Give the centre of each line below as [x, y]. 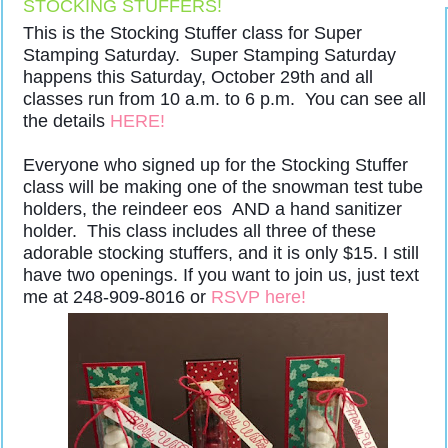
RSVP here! [258, 297]
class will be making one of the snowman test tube [223, 187]
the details [66, 121]
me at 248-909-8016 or [117, 297]
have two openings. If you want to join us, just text [221, 275]
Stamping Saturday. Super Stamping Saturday [209, 55]
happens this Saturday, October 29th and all [198, 77]
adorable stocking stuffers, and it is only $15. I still [221, 253]
